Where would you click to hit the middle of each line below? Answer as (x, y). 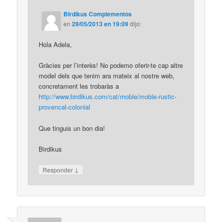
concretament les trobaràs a (79, 86)
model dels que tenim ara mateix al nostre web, (107, 76)
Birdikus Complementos (98, 14)
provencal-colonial (65, 107)
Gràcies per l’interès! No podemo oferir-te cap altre (111, 65)
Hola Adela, (55, 45)
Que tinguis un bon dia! (72, 128)
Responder (59, 169)
